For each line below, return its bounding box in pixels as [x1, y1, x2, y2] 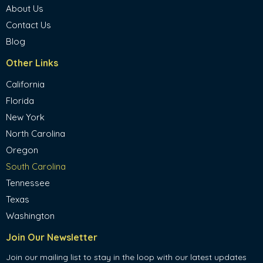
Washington [6, 210, 55, 221]
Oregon [6, 144, 38, 156]
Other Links [6, 57, 58, 69]
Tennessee [6, 177, 50, 188]
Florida [6, 95, 34, 106]
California [6, 79, 45, 90]
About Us [6, 3, 43, 14]
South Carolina [6, 161, 66, 172]
